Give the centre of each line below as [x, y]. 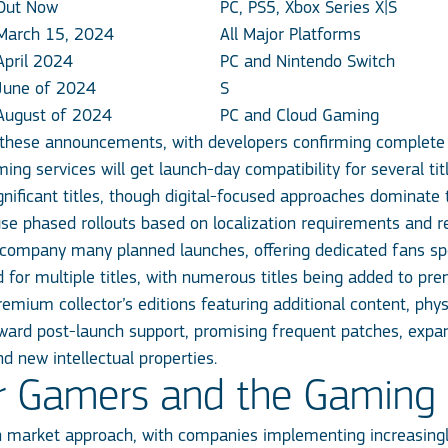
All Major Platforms [290, 35]
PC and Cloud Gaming [299, 116]
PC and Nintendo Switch [307, 62]
